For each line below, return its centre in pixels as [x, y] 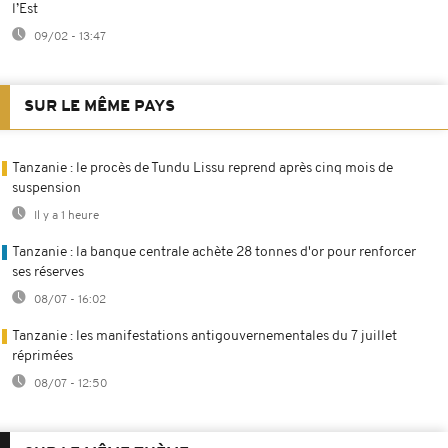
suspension [46, 188]
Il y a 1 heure [65, 215]
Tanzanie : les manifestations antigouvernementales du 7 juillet [204, 336]
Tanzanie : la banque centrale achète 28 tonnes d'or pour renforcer [214, 252]
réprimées [42, 356]
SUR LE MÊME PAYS [99, 106]
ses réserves [48, 272]
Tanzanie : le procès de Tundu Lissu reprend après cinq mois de [202, 168]
